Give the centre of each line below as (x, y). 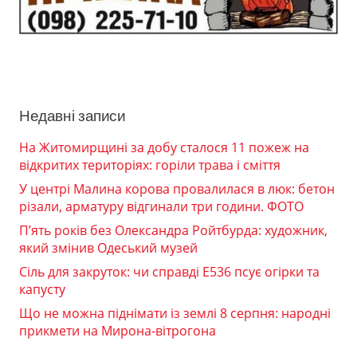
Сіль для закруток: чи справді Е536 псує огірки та (169, 272)
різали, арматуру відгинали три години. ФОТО (161, 207)
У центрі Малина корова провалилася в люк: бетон (177, 189)
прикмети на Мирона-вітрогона (118, 331)
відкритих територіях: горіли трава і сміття (150, 165)
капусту (42, 290)
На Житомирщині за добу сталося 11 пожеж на (164, 148)
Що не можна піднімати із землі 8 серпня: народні (175, 314)
